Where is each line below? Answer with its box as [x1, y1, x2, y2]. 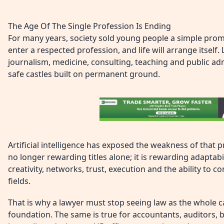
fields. [8, 175, 30, 186]
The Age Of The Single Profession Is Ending [8, 20, 171, 31]
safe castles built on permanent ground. [8, 68, 160, 79]
